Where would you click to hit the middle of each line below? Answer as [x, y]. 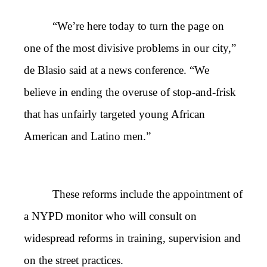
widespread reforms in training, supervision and [132, 238]
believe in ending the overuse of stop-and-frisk [130, 92]
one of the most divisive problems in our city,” [130, 48]
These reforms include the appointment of [148, 194]
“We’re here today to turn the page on [138, 26]
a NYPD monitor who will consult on [110, 216]
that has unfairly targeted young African [114, 114]
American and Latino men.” [87, 136]
